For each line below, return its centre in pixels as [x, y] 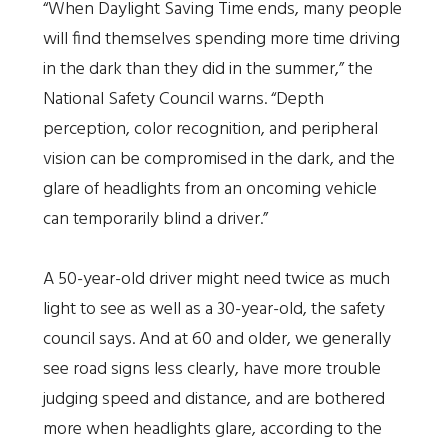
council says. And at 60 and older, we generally [216, 339]
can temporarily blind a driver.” [155, 219]
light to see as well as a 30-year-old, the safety [213, 309]
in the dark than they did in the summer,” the [207, 69]
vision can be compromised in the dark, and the [218, 159]
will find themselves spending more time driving [221, 39]
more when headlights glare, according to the [212, 429]
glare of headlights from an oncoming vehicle [209, 189]
